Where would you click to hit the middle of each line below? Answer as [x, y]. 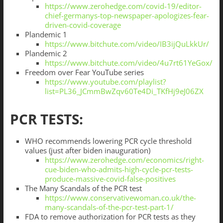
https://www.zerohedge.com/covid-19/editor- [123, 6]
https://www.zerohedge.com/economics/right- [124, 160]
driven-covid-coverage [83, 25]
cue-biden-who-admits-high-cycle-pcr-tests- [119, 169]
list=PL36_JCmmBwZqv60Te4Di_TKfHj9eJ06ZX [124, 91]
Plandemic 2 [46, 54]
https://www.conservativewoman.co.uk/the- [120, 198]
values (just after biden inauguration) [87, 151]
